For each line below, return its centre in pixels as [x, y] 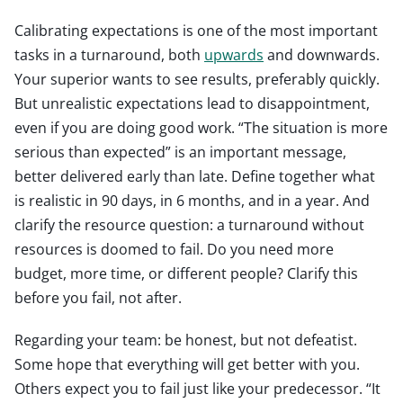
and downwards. [322, 54]
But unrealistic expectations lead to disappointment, [192, 103]
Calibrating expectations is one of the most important [196, 30]
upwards [234, 54]
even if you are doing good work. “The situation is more [201, 127]
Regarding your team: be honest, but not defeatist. [186, 340]
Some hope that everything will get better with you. [187, 364]
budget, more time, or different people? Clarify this [186, 273]
